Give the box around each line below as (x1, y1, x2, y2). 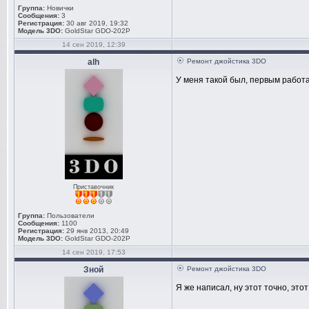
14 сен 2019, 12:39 (61, 41, 126, 48)
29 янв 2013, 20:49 (64, 227, 129, 235)
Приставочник (73, 183, 114, 190)
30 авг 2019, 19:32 (64, 19, 128, 27)
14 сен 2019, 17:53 (61, 248, 126, 256)
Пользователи (45, 212, 94, 219)
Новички (45, 4, 74, 12)
